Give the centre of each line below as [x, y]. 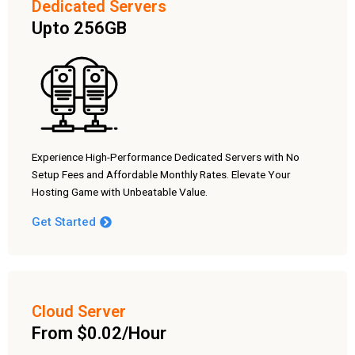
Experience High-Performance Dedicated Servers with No [166, 157]
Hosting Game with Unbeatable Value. [120, 192]
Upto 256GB [79, 29]
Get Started [64, 222]
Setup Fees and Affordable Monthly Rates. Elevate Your [161, 175]
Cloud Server [79, 312]
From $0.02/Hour [99, 334]
